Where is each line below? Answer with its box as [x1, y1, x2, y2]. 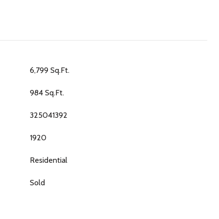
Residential [30, 155, 67, 165]
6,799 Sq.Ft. [30, 66, 69, 75]
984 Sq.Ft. [30, 88, 64, 97]
